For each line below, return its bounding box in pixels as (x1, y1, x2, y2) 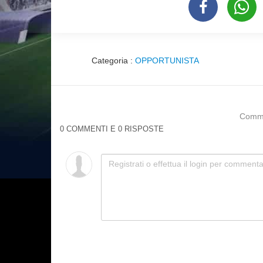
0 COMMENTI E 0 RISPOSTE (60, 123, 164, 133)
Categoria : (92, 55, 135, 66)
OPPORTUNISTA (135, 55, 199, 66)
